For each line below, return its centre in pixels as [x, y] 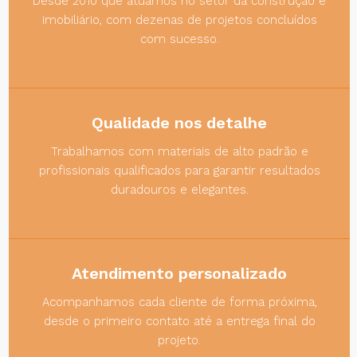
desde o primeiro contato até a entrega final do [179, 321]
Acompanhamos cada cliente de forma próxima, [179, 302]
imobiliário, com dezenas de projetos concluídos [179, 20]
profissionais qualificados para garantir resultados [179, 170]
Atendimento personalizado [179, 273]
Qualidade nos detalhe [179, 122]
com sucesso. [179, 39]
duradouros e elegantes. [179, 189]
